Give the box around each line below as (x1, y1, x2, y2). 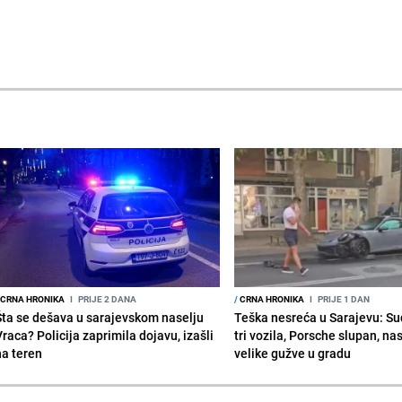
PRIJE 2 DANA (75, 292, 136, 305)
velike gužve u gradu (234, 344, 352, 362)
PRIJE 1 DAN (316, 292, 371, 305)
